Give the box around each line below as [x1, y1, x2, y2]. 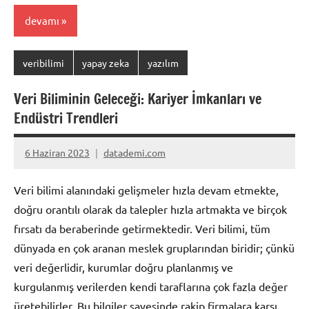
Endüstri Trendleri [14, 108, 118, 129]
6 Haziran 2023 [25, 146, 90, 159]
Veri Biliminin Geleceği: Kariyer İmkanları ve [14, 89, 261, 110]
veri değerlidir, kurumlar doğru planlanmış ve [14, 259, 233, 274]
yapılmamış [25, 171, 74, 183]
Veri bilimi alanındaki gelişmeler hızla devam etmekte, [14, 182, 279, 197]
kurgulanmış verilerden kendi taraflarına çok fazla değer [14, 279, 288, 293]
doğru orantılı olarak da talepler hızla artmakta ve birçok [14, 201, 287, 216]
